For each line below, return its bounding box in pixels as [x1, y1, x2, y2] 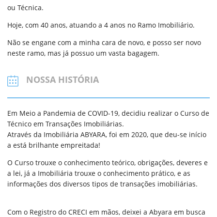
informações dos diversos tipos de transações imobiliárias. [7, 179, 198, 188]
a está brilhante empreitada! [7, 140, 100, 150]
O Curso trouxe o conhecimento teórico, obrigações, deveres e [7, 157, 208, 167]
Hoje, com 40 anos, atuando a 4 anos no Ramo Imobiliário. [7, 20, 195, 30]
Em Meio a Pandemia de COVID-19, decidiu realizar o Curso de [7, 108, 209, 118]
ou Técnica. [7, 2, 44, 12]
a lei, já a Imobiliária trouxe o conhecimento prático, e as [7, 168, 190, 178]
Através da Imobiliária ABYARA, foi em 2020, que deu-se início [7, 129, 206, 139]
